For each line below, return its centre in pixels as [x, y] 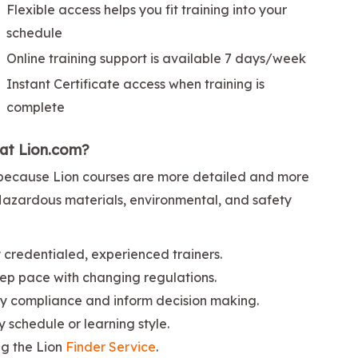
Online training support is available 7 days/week [156, 58]
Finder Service [111, 346]
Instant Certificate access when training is [135, 84]
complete [36, 107]
